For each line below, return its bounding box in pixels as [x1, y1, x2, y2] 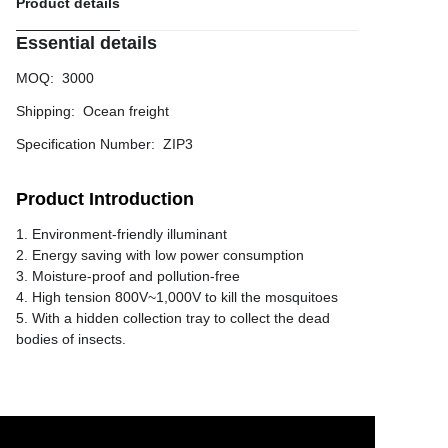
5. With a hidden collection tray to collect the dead [16, 310, 330, 326]
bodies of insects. [16, 331, 126, 347]
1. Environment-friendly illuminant [16, 226, 227, 242]
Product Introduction [16, 189, 194, 209]
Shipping [16, 103, 71, 119]
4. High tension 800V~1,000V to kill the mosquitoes [16, 289, 338, 305]
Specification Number [16, 136, 151, 152]
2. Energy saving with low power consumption [16, 247, 304, 263]
